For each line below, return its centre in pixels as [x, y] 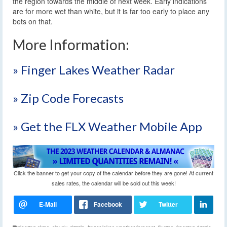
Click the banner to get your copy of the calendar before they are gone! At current [113, 173]
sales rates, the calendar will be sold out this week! [113, 183]
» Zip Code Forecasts [68, 98]
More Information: [71, 44]
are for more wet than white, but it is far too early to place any [111, 11]
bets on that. [33, 21]
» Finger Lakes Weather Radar [94, 69]
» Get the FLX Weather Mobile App [107, 126]
